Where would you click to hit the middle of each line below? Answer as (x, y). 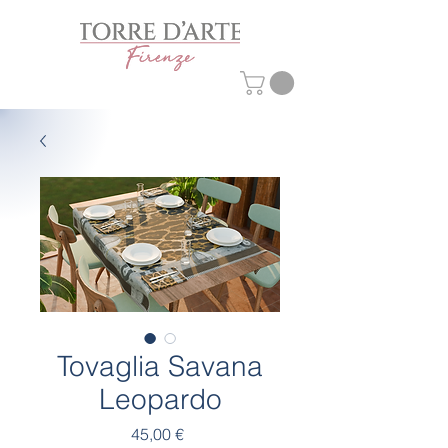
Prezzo (207, 433)
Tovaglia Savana (160, 366)
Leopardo (160, 399)
